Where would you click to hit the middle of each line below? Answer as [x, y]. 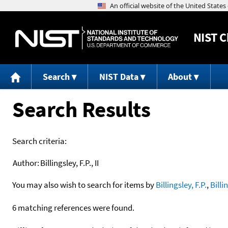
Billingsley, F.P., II [69, 163]
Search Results [81, 109]
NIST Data [119, 77]
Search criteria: [39, 141]
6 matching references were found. [73, 207]
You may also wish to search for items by [84, 184]
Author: [26, 163]
